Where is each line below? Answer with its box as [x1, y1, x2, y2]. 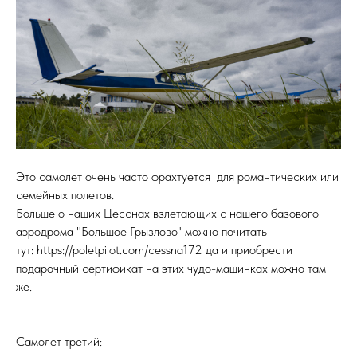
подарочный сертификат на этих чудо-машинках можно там [16, 261, 326, 277]
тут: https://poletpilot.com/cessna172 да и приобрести [16, 242, 292, 258]
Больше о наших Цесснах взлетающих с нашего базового [16, 206, 319, 222]
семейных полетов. [16, 187, 120, 203]
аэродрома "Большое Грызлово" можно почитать [16, 224, 267, 240]
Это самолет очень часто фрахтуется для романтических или [16, 169, 339, 185]
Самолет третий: [16, 334, 102, 350]
